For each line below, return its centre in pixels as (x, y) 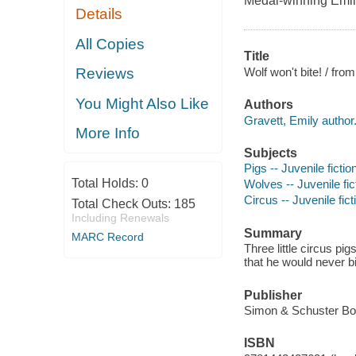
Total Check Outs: (122, 203)
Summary (273, 233)
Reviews (105, 74)
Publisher (273, 295)
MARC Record (107, 236)
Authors (268, 105)
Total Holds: (106, 183)
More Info (108, 133)
